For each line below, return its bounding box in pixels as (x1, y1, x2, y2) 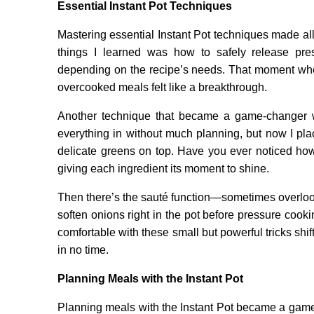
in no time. (57, 244, 109, 257)
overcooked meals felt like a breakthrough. (57, 81, 267, 94)
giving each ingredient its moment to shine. (57, 163, 269, 175)
